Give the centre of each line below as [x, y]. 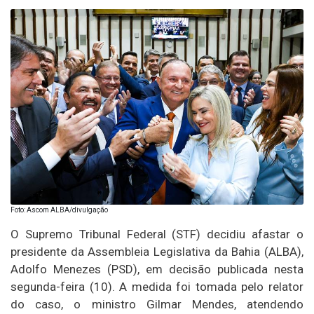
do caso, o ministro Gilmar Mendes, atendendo [157, 304]
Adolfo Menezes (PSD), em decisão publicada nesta [157, 269]
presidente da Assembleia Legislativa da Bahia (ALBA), [157, 251]
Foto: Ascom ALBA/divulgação [59, 210]
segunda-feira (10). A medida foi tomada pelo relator [157, 286]
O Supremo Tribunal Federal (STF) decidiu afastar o [157, 234]
